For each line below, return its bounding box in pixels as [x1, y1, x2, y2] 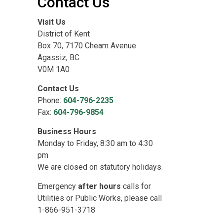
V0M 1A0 [37, 65, 70, 74]
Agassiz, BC [37, 53, 79, 62]
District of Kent [37, 29, 90, 38]
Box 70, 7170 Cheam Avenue [37, 41, 136, 50]
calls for [121, 182, 151, 191]
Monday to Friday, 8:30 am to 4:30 [37, 139, 153, 148]
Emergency [37, 182, 78, 191]
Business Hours [37, 127, 96, 136]
